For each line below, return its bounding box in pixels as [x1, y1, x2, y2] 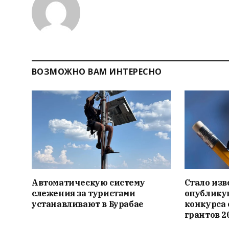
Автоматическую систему [32, 177, 145, 188]
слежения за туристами [32, 188, 135, 198]
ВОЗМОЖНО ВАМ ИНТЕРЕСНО [32, 66, 162, 78]
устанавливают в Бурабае [32, 198, 144, 209]
